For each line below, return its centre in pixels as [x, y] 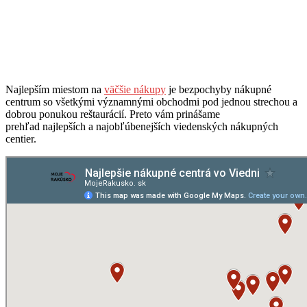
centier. [21, 138]
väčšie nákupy [135, 89]
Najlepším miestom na [55, 89]
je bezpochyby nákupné [219, 89]
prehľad [24, 126]
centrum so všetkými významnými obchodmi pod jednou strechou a [151, 101]
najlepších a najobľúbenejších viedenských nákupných [160, 126]
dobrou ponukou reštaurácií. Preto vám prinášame [113, 114]
